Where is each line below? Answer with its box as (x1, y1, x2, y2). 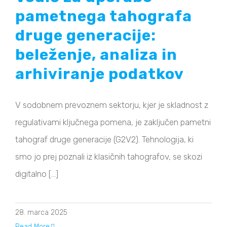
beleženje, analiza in (15, 46, 177, 64)
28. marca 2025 (15, 208, 67, 217)
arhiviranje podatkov (15, 65, 184, 84)
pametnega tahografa (15, 7, 192, 26)
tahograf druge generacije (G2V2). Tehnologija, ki (15, 134, 194, 145)
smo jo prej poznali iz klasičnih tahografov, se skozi (15, 152, 202, 162)
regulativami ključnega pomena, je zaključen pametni (15, 117, 211, 128)
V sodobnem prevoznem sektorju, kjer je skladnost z (15, 100, 208, 110)
